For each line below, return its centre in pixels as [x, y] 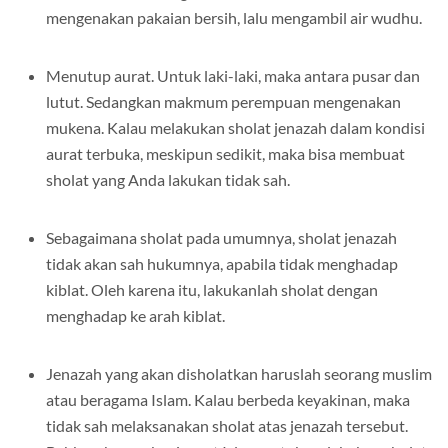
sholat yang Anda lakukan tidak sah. [168, 180]
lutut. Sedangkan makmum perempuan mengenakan [223, 102]
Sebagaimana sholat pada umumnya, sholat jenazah [221, 238]
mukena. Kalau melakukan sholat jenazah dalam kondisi [235, 128]
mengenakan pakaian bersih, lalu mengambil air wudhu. [234, 18]
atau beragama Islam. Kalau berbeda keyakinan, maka [228, 400]
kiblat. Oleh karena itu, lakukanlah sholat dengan [212, 290]
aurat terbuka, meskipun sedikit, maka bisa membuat [225, 154]
